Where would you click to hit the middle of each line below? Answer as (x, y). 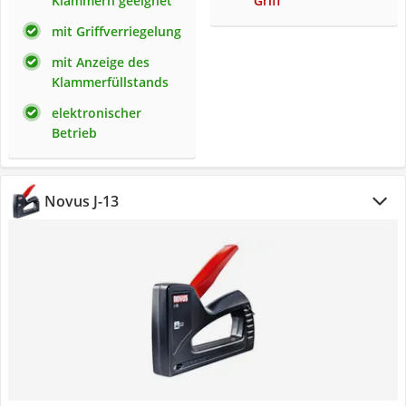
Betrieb (74, 133)
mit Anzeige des (101, 62)
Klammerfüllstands (110, 82)
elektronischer (97, 113)
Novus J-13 (82, 201)
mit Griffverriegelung (116, 31)
